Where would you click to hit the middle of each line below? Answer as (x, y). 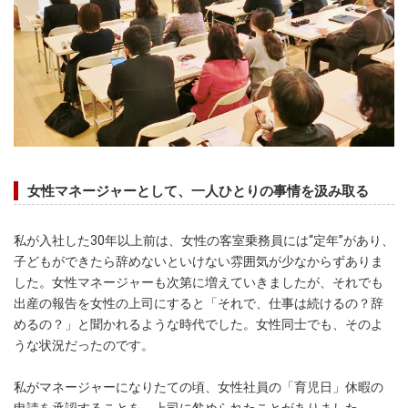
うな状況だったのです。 (84, 346)
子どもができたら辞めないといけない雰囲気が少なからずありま (199, 262)
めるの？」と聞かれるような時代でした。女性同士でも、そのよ (199, 325)
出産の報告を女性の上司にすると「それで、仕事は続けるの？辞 (199, 304)
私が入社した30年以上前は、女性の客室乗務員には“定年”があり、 (204, 241)
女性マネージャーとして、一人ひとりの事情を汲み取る (198, 192)
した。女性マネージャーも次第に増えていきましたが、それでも (199, 283)
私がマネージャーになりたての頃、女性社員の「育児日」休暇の (199, 388)
